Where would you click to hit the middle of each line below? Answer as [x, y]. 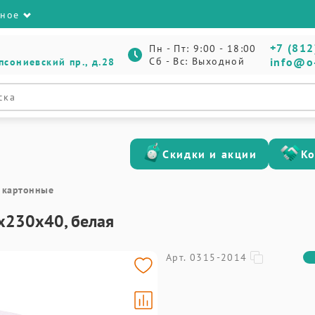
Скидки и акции [210, 154]
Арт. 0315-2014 [207, 257]
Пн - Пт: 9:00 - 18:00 [203, 49]
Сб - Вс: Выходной [197, 61]
